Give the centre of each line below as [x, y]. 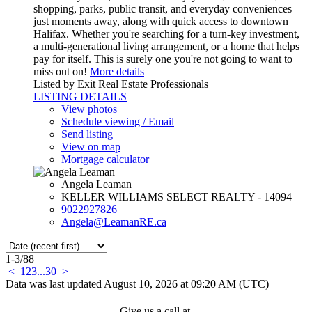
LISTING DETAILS [80, 96]
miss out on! [60, 71]
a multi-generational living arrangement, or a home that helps [166, 46]
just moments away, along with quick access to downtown [161, 21]
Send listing [87, 134]
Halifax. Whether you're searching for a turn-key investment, [166, 33]
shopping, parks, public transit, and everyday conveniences [163, 8]
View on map [91, 146]
